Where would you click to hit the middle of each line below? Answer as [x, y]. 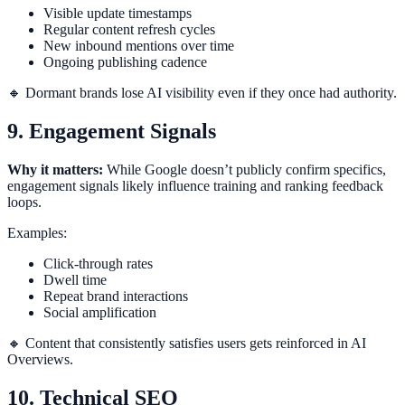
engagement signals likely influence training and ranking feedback [195, 185]
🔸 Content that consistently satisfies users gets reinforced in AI [187, 343]
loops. [24, 202]
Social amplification [100, 312]
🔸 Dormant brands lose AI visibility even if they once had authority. [202, 92]
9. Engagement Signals [112, 131]
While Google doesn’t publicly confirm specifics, [245, 169]
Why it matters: [55, 169]
